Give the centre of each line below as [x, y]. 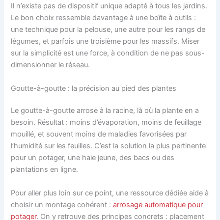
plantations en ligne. [45, 170]
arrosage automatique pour [158, 205]
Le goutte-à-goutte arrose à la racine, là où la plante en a [105, 111]
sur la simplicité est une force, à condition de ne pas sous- [108, 53]
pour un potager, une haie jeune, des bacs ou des [93, 158]
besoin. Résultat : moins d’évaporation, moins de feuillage [106, 123]
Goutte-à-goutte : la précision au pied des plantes [94, 88]
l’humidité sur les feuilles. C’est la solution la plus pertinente [109, 146]
